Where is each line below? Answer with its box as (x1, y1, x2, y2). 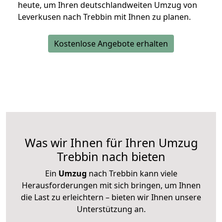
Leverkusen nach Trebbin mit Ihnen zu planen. (18, 11, 191, 23)
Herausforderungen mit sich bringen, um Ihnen (21, 180, 201, 191)
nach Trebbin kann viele (86, 168, 177, 179)
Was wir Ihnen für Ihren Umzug (24, 135, 198, 151)
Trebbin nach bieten (56, 149, 166, 165)
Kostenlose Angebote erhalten (54, 38, 168, 50)
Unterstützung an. (76, 204, 146, 215)
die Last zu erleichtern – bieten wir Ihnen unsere (21, 192, 201, 203)
